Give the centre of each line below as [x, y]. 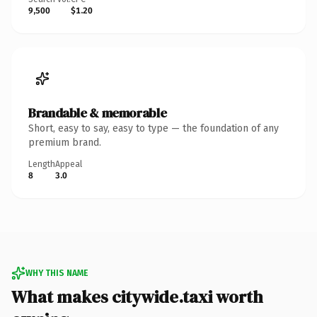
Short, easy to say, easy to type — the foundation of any [154, 128]
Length [42, 164]
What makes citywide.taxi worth [137, 296]
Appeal [69, 164]
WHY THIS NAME [57, 273]
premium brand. [65, 142]
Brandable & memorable [98, 113]
